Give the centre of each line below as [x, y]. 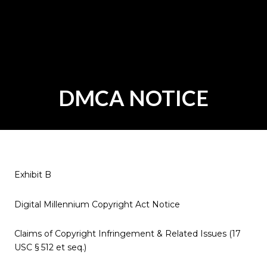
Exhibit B [33, 175]
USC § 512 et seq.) [50, 248]
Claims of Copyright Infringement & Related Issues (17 [128, 234]
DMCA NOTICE [133, 98]
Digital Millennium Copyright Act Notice [97, 204]
